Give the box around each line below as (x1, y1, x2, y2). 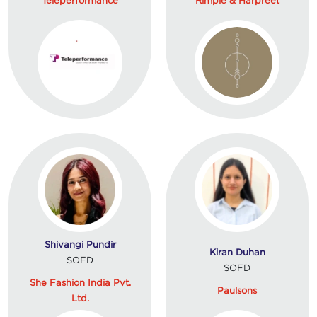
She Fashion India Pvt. (29, 277, 131, 287)
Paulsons (217, 284, 257, 295)
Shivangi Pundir (44, 238, 116, 249)
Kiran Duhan (209, 246, 265, 257)
